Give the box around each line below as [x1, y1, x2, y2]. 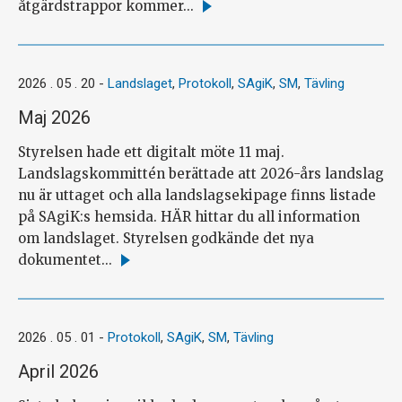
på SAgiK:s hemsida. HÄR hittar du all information [18, 207, 360, 225]
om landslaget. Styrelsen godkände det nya [18, 229, 314, 247]
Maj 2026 [18, 106, 91, 128]
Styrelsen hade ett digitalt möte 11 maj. [18, 143, 284, 161]
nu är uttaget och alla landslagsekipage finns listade [18, 186, 376, 204]
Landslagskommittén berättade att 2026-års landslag [18, 164, 384, 182]
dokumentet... [18, 250, 112, 268]
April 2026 [18, 360, 99, 382]
